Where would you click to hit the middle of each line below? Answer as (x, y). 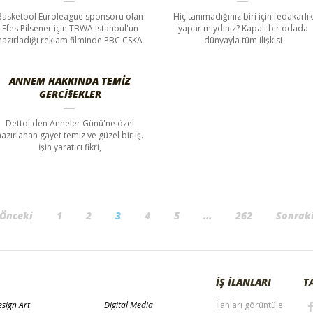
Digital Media (128, 305)
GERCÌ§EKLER (70, 94)
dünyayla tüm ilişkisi (243, 40)
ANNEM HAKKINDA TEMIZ (70, 80)
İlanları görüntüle (249, 305)
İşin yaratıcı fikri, (70, 147)
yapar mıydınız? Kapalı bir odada (243, 28)
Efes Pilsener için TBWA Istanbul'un (70, 28)
